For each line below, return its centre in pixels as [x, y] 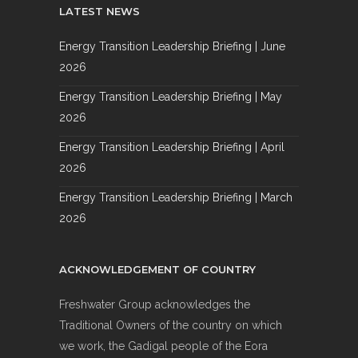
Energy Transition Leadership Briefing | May [171, 97]
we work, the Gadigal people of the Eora [163, 346]
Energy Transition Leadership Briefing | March [176, 198]
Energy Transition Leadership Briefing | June [172, 47]
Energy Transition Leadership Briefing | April [172, 147]
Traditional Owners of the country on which [171, 326]
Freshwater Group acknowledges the [155, 305]
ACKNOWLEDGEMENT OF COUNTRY [157, 270]
